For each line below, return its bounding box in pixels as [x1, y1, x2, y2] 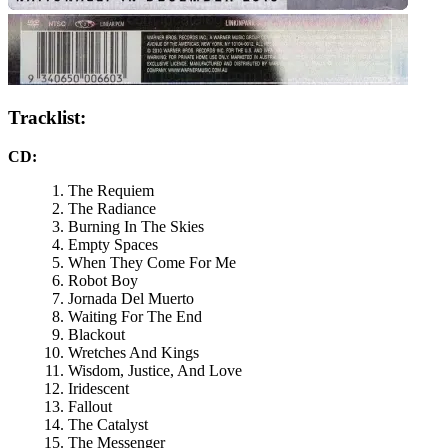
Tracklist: [8, 107, 86, 129]
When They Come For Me [68, 253, 236, 271]
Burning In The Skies [68, 217, 204, 235]
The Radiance [68, 199, 156, 217]
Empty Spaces [68, 235, 158, 253]
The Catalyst [68, 415, 148, 433]
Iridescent [68, 379, 129, 397]
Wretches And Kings [68, 343, 199, 361]
